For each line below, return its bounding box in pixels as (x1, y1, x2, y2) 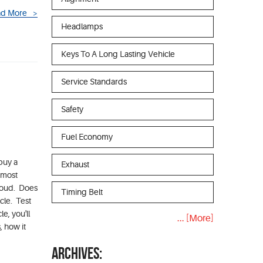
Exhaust (61, 160, 89, 169)
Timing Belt (61, 187, 103, 197)
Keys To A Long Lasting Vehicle (61, 49, 175, 59)
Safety (61, 104, 83, 114)
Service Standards (61, 77, 127, 86)
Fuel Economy (61, 132, 113, 141)
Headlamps (61, 22, 103, 31)
